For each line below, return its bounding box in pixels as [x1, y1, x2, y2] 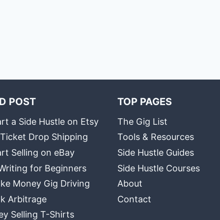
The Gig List [117, 116, 167, 127]
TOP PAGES [117, 96, 172, 108]
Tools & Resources [117, 132, 194, 142]
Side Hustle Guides [117, 147, 194, 158]
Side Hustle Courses [117, 163, 200, 173]
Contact [117, 193, 151, 204]
